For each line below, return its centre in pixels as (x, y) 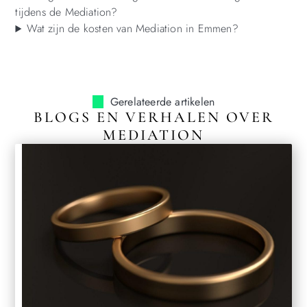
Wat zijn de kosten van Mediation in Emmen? (133, 29)
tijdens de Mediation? (66, 12)
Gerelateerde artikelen (162, 102)
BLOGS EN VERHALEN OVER (153, 118)
